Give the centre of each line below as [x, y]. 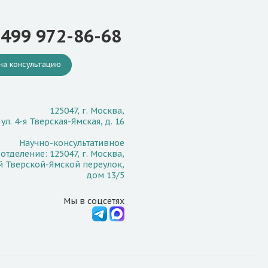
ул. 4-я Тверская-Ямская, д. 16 [63, 122]
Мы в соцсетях [94, 201]
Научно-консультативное [72, 143]
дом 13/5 [106, 176]
